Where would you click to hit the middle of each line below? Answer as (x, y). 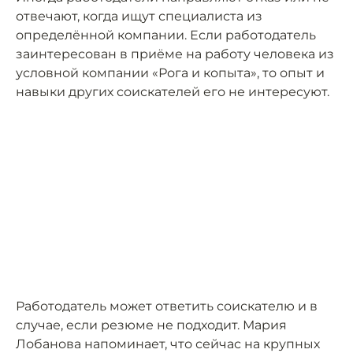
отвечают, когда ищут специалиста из (139, 17)
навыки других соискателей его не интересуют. (173, 92)
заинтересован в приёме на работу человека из (175, 54)
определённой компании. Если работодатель (166, 35)
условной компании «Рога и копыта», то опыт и (170, 73)
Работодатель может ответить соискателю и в (167, 307)
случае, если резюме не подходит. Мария (151, 325)
